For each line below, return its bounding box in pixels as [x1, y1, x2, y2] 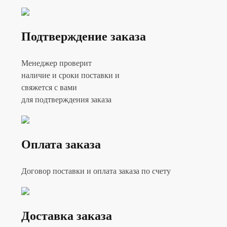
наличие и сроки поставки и [21, 70, 120, 80]
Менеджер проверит [21, 58, 92, 67]
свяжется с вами [21, 83, 77, 92]
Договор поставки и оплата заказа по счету [21, 166, 171, 175]
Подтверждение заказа [21, 29, 146, 43]
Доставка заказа [21, 209, 112, 223]
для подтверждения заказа [21, 95, 111, 104]
